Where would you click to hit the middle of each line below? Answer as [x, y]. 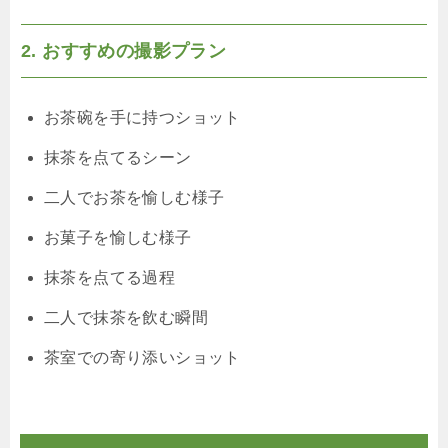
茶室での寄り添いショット [142, 358]
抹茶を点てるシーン [118, 158]
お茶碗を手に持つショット [142, 118]
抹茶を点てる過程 [110, 278]
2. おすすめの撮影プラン [124, 51]
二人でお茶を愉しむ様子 [134, 198]
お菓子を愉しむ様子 [118, 238]
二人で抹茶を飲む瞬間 [126, 318]
